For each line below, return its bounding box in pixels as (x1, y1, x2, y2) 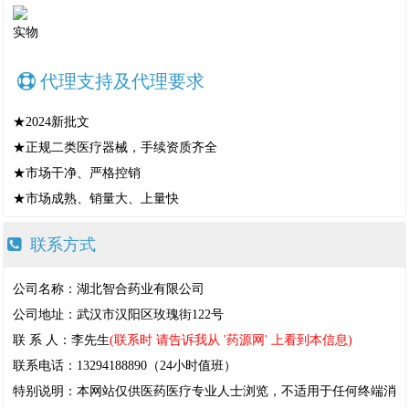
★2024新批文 (13, 115, 89, 129)
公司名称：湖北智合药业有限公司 (13, 282, 204, 296)
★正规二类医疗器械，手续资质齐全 (13, 141, 217, 154)
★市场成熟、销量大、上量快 (13, 192, 179, 205)
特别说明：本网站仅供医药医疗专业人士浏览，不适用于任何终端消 (13, 384, 396, 398)
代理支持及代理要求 (40, 71, 204, 91)
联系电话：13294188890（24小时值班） (13, 359, 236, 372)
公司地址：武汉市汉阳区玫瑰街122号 (13, 308, 224, 321)
